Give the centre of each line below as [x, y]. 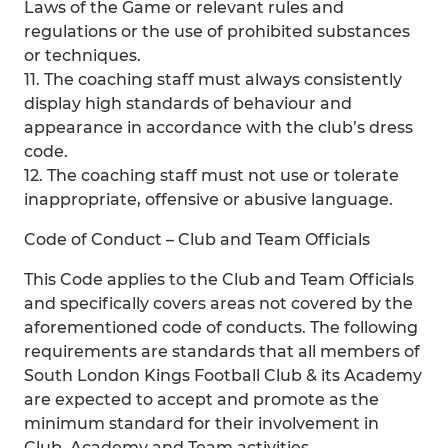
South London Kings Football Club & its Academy [223, 375]
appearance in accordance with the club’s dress [218, 127]
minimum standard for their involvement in [201, 423]
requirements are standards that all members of [222, 351]
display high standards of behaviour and [188, 103]
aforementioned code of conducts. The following [221, 327]
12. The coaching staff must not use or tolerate [211, 175]
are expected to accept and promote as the [201, 399]
